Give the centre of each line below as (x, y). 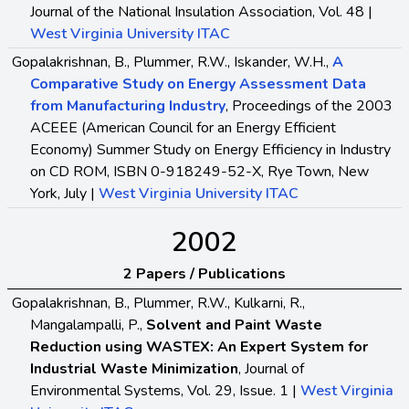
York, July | (64, 193)
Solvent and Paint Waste (234, 325)
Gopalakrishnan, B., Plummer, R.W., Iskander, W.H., (172, 62)
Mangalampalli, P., (88, 325)
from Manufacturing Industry (128, 105)
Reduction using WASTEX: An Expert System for (199, 346)
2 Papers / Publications (204, 273)
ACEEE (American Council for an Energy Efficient (183, 127)
